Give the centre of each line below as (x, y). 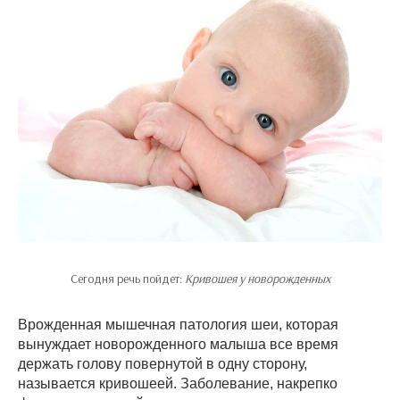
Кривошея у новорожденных (257, 278)
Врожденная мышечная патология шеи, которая (178, 324)
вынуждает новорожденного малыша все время (178, 344)
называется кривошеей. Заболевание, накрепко (178, 383)
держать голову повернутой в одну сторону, (162, 363)
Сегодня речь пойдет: (127, 278)
